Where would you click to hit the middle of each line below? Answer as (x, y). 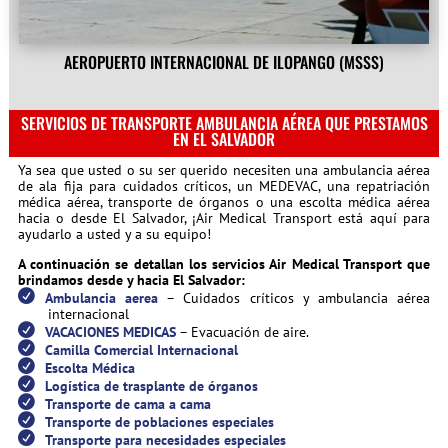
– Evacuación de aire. (242, 332)
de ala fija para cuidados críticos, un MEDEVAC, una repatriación (224, 186)
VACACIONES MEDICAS (110, 332)
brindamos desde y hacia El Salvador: (131, 280)
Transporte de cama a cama (127, 404)
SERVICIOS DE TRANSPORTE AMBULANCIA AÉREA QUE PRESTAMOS (224, 123)
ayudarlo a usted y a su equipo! (114, 234)
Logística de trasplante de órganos (151, 386)
